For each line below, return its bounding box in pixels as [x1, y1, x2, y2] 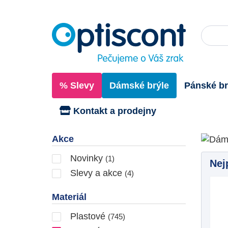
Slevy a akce [68, 167, 125, 178]
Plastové [68, 211, 108, 221]
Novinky [68, 153, 105, 163]
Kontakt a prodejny [71, 105, 156, 116]
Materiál [52, 191, 87, 202]
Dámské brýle [109, 80, 169, 91]
